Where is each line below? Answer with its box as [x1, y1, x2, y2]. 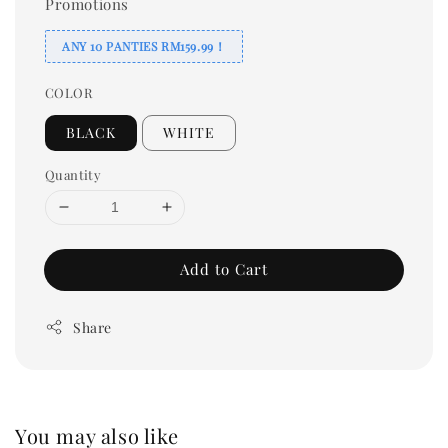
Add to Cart [180, 258, 268, 279]
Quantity [45, 165, 102, 183]
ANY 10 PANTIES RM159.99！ [62, 37, 227, 54]
